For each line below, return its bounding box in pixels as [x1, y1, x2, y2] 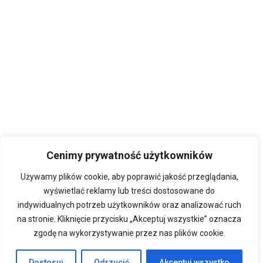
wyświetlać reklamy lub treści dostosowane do [43, 186, 215, 195]
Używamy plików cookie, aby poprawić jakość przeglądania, [20, 172, 238, 181]
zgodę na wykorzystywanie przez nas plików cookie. [33, 228, 225, 238]
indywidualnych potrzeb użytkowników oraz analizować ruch [17, 200, 241, 210]
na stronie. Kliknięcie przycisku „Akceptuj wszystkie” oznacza [17, 214, 241, 224]
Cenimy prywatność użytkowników [46, 149, 213, 161]
